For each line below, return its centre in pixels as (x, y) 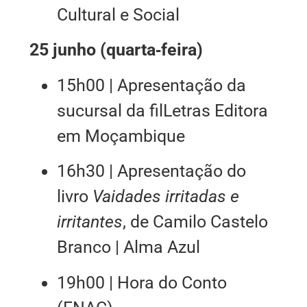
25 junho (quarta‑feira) (116, 50)
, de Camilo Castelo (195, 222)
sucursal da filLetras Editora (162, 110)
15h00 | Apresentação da (151, 85)
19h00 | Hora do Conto (142, 282)
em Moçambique (121, 136)
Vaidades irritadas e (165, 197)
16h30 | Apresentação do (151, 171)
